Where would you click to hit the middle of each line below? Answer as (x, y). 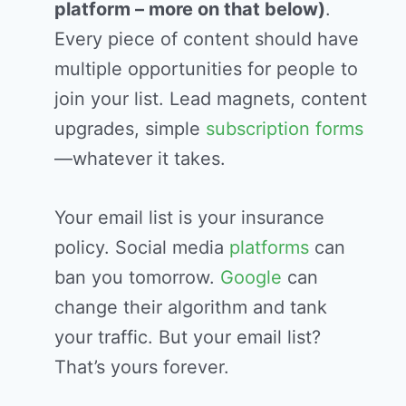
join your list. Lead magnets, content (211, 99)
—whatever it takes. (140, 159)
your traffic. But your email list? (188, 338)
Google (251, 278)
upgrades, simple (130, 129)
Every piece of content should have (207, 39)
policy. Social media (142, 248)
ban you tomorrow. (137, 278)
